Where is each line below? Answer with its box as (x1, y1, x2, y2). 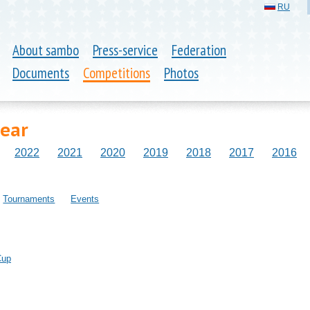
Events (71, 194, 100, 204)
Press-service (93, 41, 158, 60)
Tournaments (3, 194, 55, 204)
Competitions (83, 64, 150, 82)
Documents (12, 64, 69, 82)
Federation (172, 41, 226, 60)
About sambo (12, 41, 79, 60)
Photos (164, 64, 199, 82)
